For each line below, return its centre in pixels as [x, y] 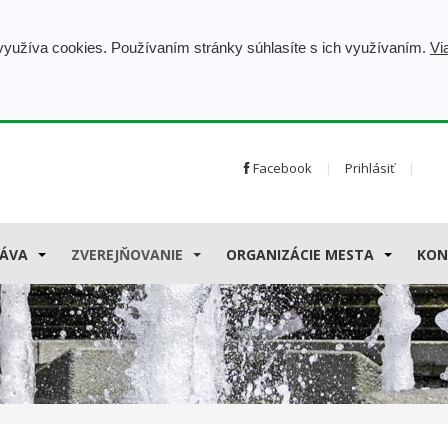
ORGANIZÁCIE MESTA [299, 254]
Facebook [281, 168]
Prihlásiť [370, 168]
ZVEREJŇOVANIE [126, 254]
